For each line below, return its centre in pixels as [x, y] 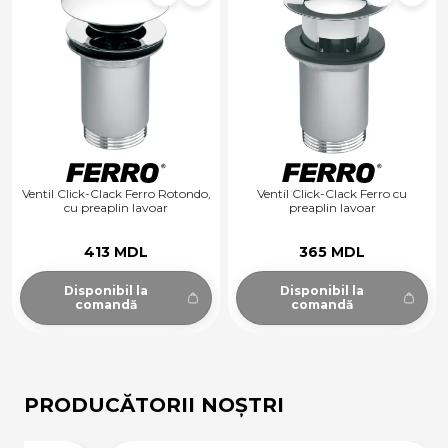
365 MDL [332, 251]
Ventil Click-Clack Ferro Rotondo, [116, 194]
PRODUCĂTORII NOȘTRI [154, 405]
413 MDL [116, 251]
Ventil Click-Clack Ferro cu [332, 194]
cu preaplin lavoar [116, 208]
